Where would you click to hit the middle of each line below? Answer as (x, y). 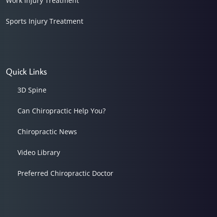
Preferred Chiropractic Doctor (65, 173)
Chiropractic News (47, 132)
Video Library (39, 153)
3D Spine (32, 90)
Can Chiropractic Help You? (62, 111)
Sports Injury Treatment (45, 21)
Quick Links (26, 72)
